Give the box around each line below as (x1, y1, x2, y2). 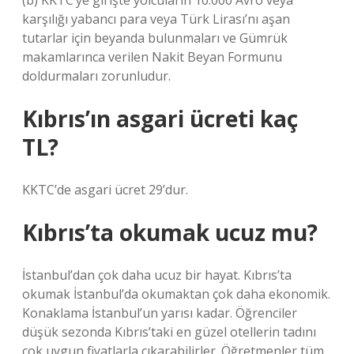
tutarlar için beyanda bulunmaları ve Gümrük (22, 29, 288, 47)
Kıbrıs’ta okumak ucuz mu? (22, 217, 318, 247)
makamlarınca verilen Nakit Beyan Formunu (22, 48, 282, 66)
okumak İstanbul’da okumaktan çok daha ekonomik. (22, 285, 330, 303)
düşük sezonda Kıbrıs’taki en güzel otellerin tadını (22, 323, 316, 341)
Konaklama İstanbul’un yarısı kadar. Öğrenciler (22, 304, 297, 322)
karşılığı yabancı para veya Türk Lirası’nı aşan (22, 10, 290, 28)
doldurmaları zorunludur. (22, 67, 171, 85)
